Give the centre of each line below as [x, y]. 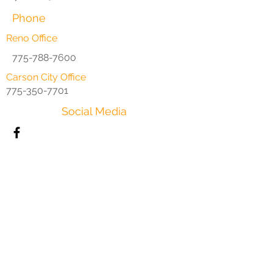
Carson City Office [46, 77]
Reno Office [32, 38]
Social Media [94, 111]
